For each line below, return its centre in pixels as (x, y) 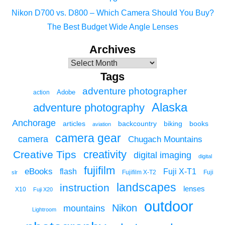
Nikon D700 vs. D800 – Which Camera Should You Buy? (113, 13)
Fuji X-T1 (180, 171)
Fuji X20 (43, 189)
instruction (85, 187)
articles (74, 123)
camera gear (88, 138)
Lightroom (44, 209)
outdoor (168, 206)
